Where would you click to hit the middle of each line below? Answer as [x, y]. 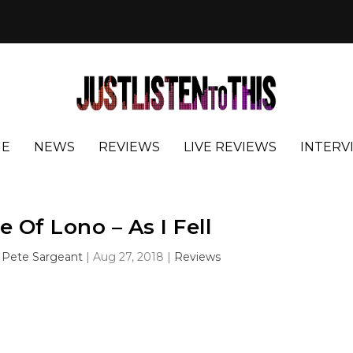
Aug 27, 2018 [129, 257]
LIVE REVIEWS [230, 147]
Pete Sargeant [43, 257]
